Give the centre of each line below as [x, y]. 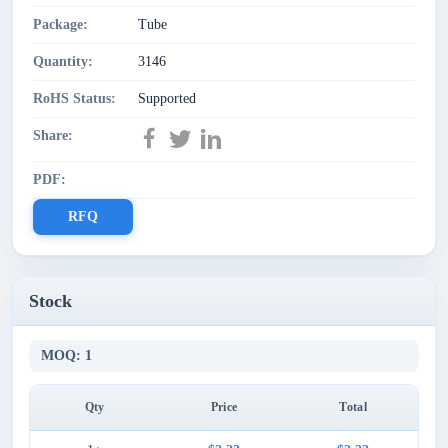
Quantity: [63, 61]
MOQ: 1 [66, 355]
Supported [167, 98]
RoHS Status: [74, 98]
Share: [53, 135]
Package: [60, 24]
